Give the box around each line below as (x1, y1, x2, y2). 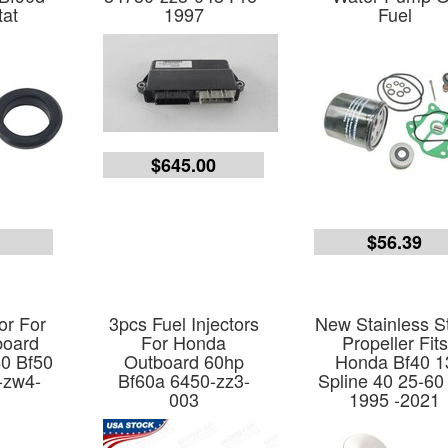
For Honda (141, 329, 227, 355)
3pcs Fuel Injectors (108, 310, 259, 336)
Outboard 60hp (123, 348, 244, 374)
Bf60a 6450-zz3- (117, 367, 250, 393)
